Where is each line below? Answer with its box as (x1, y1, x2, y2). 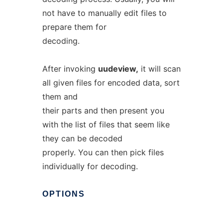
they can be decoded (42, 133, 122, 143)
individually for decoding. (42, 161, 138, 171)
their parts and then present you (42, 106, 164, 115)
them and (42, 92, 78, 102)
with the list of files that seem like (42, 119, 170, 129)
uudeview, (98, 64, 138, 74)
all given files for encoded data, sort (42, 78, 180, 88)
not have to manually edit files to (42, 8, 167, 18)
